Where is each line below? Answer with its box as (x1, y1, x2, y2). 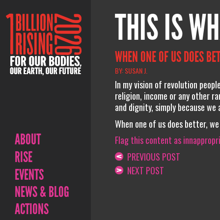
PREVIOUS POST (123, 150, 180, 163)
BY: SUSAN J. (114, 65, 147, 76)
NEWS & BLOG (15, 183, 69, 201)
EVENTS (15, 166, 44, 184)
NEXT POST (123, 164, 164, 177)
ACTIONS (15, 200, 49, 218)
